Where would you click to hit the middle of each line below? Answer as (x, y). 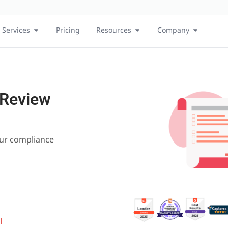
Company (173, 30)
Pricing (68, 30)
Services (16, 30)
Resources (114, 30)
